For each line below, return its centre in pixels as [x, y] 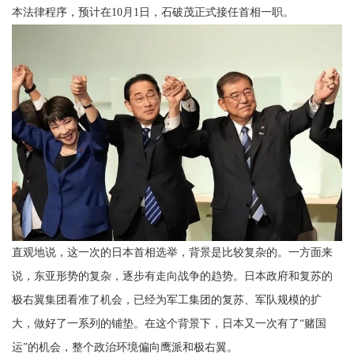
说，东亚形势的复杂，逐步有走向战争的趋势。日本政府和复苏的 [172, 277]
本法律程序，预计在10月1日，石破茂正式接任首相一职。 [153, 13]
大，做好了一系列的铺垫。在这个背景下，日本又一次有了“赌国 [169, 324]
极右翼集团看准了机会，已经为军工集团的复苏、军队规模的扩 [167, 300]
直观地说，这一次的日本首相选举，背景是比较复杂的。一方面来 [172, 253]
